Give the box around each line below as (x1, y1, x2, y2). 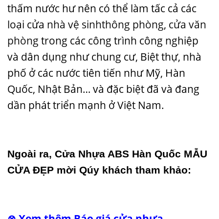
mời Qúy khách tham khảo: (54, 164, 191, 176)
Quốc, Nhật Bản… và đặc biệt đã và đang (7, 82, 199, 96)
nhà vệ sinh (47, 17, 102, 31)
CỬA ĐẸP (7, 164, 54, 176)
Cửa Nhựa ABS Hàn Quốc (55, 148, 184, 160)
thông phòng (102, 17, 164, 31)
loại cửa (7, 17, 47, 31)
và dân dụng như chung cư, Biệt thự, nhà (7, 49, 201, 64)
